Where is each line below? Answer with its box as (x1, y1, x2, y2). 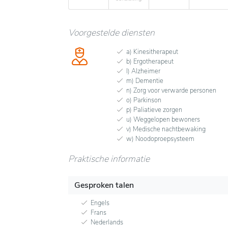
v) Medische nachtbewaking (126, 125, 206, 134)
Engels (91, 198, 109, 208)
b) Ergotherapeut (126, 57, 174, 67)
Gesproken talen (74, 180, 134, 191)
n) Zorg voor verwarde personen (126, 86, 216, 96)
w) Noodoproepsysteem (126, 134, 194, 144)
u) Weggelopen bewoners (126, 115, 200, 125)
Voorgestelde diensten (68, 26, 155, 39)
